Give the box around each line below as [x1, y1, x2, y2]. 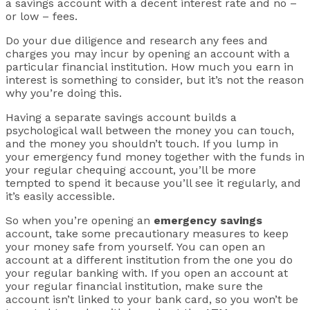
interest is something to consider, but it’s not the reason [6, 73, 304, 87]
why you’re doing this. [6, 86, 122, 100]
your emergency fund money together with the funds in [6, 150, 304, 164]
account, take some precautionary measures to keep [6, 227, 289, 241]
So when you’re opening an [6, 214, 154, 228]
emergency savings [154, 214, 262, 228]
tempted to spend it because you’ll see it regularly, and [6, 176, 301, 190]
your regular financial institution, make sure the [6, 280, 263, 293]
